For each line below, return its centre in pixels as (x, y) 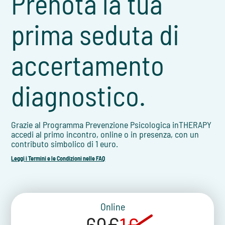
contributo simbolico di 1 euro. (65, 144)
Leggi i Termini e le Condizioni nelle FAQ (58, 158)
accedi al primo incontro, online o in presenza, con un (105, 134)
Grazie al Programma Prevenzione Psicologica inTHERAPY (111, 125)
